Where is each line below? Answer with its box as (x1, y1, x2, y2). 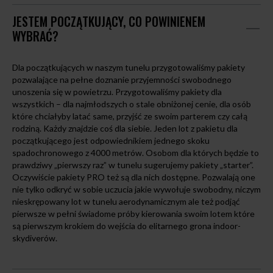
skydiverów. (12, 233, 57, 243)
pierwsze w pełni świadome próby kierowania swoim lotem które (12, 208, 255, 219)
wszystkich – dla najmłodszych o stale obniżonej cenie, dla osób (12, 99, 251, 109)
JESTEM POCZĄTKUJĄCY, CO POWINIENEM (12, 12, 205, 30)
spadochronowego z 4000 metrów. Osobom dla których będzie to (12, 147, 259, 158)
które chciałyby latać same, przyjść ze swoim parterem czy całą (12, 111, 247, 121)
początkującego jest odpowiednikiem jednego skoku (12, 135, 210, 146)
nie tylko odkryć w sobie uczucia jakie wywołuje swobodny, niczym (12, 184, 261, 194)
